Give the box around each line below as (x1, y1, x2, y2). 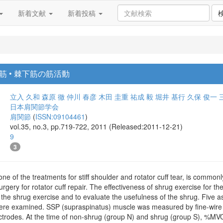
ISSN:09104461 (35, 111, 85, 121)
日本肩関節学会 (10, 102, 59, 111)
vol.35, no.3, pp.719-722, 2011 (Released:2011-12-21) (10, 121, 183, 131)
